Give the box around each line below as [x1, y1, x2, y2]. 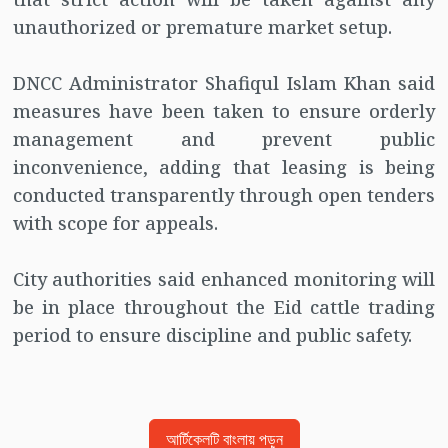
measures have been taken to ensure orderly [12, 99, 436, 124]
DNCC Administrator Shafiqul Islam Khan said [12, 71, 436, 96]
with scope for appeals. [12, 211, 218, 236]
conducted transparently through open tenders [12, 183, 436, 208]
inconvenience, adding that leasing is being [12, 155, 436, 180]
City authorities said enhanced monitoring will [12, 267, 436, 292]
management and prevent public [12, 127, 436, 152]
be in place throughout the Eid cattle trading [12, 295, 436, 320]
